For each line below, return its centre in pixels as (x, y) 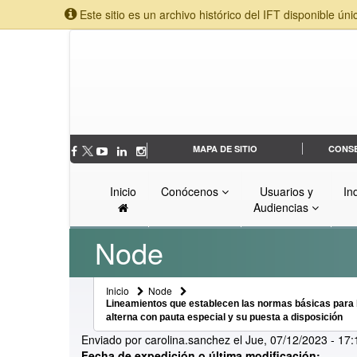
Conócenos (191, 192)
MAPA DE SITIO (225, 149)
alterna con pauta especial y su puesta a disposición (224, 318)
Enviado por (113, 340)
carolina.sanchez (188, 340)
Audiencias (282, 208)
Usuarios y (286, 192)
